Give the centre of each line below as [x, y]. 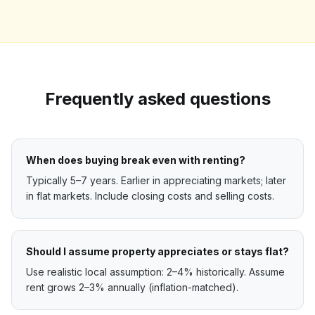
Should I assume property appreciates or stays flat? [157, 251]
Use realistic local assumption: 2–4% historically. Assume [155, 272]
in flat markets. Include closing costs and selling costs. [150, 196]
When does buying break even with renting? [136, 160]
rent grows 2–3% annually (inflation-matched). [132, 287]
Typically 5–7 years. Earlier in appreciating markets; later [156, 180]
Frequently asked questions [157, 99]
